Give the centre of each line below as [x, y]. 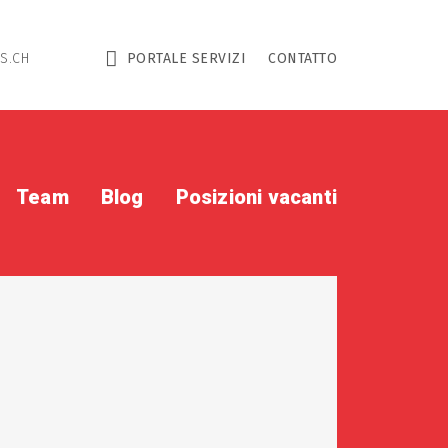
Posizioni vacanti [256, 197]
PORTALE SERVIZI [186, 58]
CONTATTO [302, 58]
